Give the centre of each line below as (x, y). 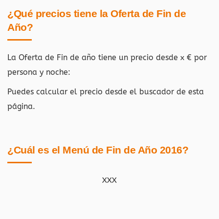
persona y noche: (39, 72)
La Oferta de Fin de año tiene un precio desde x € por (107, 57)
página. (21, 106)
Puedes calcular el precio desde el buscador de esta (106, 92)
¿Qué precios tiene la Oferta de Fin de (97, 13)
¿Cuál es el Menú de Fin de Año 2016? (98, 150)
